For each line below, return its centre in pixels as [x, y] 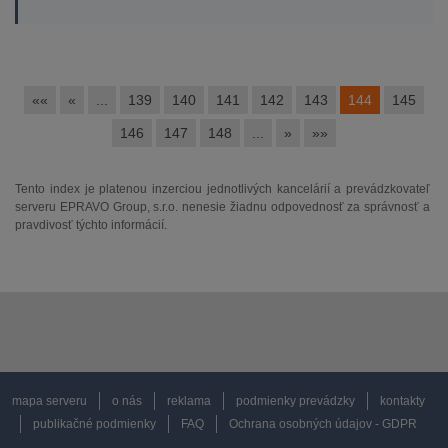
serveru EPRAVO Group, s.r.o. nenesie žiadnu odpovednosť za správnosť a [222, 207]
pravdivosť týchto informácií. [91, 225]
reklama [188, 401]
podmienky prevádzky [295, 401]
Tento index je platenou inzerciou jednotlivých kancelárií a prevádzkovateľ [222, 189]
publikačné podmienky [94, 424]
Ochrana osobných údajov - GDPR [322, 424]
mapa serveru [49, 401]
